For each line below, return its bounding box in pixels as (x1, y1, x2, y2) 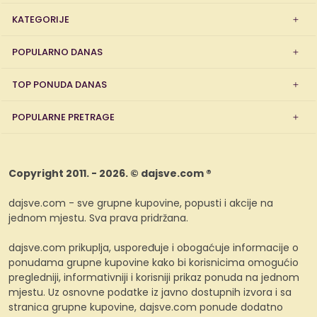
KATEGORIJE (12, 13, 69, 26)
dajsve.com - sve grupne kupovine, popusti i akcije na (8, 196, 273, 210)
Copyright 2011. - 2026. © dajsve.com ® (8, 166, 212, 180)
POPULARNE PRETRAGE (12, 110, 115, 124)
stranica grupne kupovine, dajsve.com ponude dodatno (8, 300, 283, 314)
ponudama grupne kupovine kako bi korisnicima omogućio (8, 255, 299, 270)
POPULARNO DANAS (12, 45, 103, 59)
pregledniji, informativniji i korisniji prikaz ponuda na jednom (8, 270, 299, 284)
